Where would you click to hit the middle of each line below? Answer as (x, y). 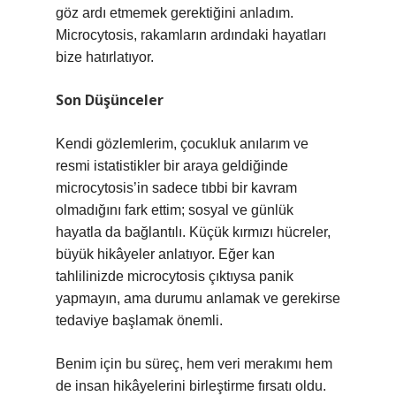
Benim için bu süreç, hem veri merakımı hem (194, 364)
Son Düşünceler (110, 100)
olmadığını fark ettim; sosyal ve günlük (175, 210)
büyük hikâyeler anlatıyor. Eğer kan (165, 254)
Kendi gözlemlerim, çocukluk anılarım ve (182, 144)
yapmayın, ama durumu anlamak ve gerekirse (198, 298)
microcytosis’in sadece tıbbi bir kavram (176, 188)
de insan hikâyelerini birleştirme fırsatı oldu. (191, 386)
